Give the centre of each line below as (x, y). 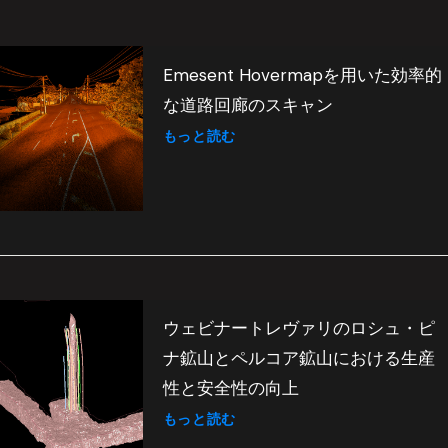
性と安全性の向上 (230, 387)
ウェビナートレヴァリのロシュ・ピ (298, 327)
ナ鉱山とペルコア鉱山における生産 (298, 357)
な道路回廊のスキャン (247, 104)
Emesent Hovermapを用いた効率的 (302, 74)
